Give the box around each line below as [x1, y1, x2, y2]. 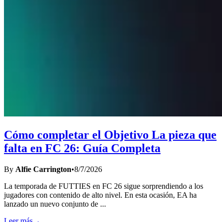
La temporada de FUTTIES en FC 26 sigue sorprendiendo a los [4, 181, 203, 190]
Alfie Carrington [15, 165, 71, 173]
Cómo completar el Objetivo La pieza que [4, 128, 217, 141]
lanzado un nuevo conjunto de [4, 199, 100, 208]
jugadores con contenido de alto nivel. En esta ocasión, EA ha [4, 190, 197, 199]
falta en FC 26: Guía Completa [4, 141, 161, 155]
